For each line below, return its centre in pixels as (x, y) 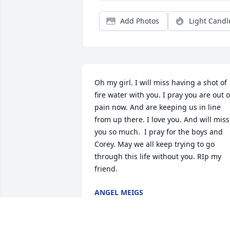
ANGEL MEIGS (119, 193)
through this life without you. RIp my (158, 157)
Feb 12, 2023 (116, 203)
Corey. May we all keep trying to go (155, 144)
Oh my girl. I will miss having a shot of (161, 83)
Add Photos (140, 21)
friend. (106, 169)
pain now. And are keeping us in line (158, 107)
